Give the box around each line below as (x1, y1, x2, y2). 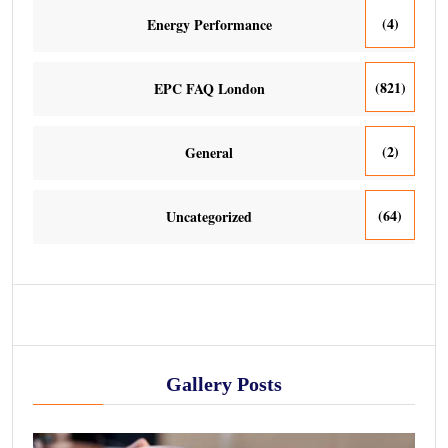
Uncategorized (166, 205, 252, 227)
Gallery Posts (166, 373, 282, 396)
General (185, 141, 233, 163)
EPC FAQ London (153, 77, 265, 99)
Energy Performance (146, 13, 272, 35)
